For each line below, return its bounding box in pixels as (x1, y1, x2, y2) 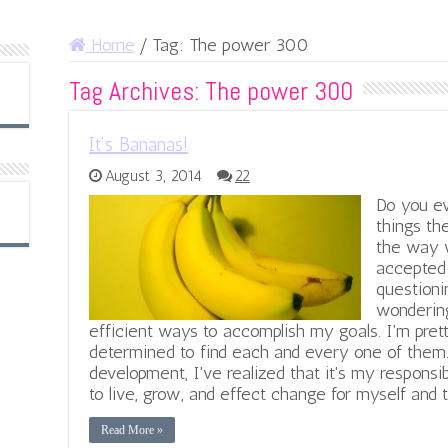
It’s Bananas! (89, 132, 188, 157)
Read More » (101, 423, 163, 438)
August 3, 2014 (105, 167, 202, 186)
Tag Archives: (69, 75, 205, 109)
